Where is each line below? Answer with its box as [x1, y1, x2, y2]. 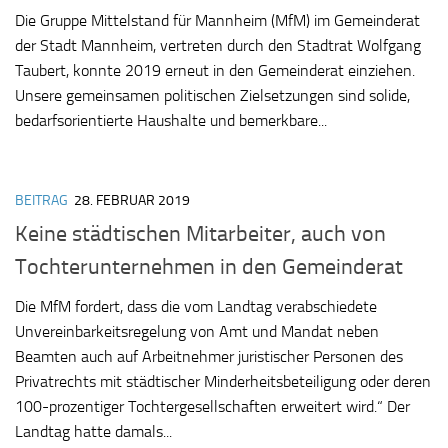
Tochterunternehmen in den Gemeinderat [15, 253, 403, 280]
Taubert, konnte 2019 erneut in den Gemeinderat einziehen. [15, 61, 415, 81]
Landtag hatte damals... [15, 421, 172, 441]
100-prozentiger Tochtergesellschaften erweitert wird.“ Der [15, 396, 410, 416]
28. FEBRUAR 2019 [74, 192, 190, 210]
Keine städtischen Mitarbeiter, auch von [15, 220, 386, 247]
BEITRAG [15, 192, 68, 210]
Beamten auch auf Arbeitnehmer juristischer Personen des [15, 346, 403, 366]
